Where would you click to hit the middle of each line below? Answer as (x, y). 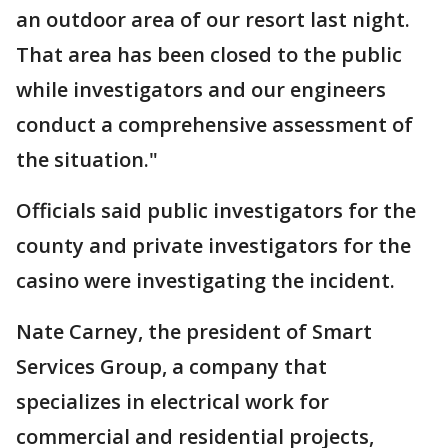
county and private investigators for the (213, 245)
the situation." (87, 159)
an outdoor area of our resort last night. (213, 19)
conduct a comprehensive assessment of (214, 124)
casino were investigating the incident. (205, 280)
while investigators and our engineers (201, 89)
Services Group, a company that (171, 366)
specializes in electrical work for (172, 401)
